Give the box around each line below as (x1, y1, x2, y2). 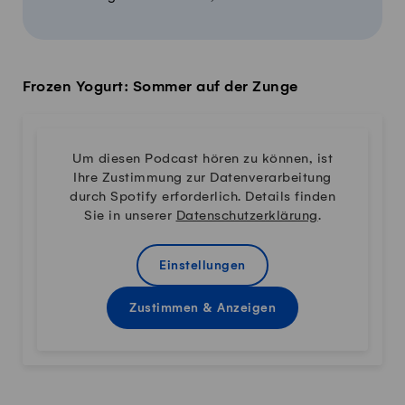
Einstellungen (159, 259, 246, 273)
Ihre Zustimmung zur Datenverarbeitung (73, 170, 332, 185)
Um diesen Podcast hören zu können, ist (72, 151, 333, 166)
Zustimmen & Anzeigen (129, 301, 276, 316)
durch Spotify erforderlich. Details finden (70, 189, 335, 204)
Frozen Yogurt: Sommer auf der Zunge (23, 78, 298, 95)
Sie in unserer (84, 208, 176, 223)
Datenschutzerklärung (175, 208, 318, 223)
